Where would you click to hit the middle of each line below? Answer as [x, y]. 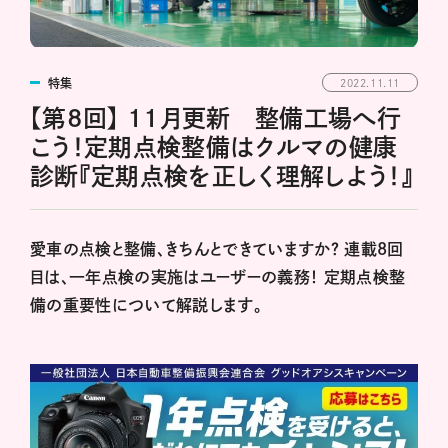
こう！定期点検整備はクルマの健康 [214, 146]
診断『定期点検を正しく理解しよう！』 [222, 175]
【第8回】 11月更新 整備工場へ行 [216, 117]
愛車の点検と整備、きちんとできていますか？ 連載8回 [217, 248]
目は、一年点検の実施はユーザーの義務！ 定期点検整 [218, 276]
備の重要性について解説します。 [146, 304]
